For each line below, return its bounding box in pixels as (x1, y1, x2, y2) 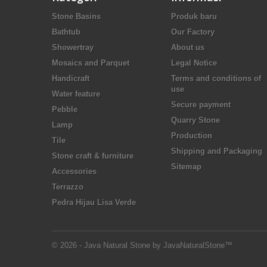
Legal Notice (171, 58, 217, 67)
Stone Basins (52, 11, 101, 21)
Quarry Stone (171, 115, 220, 125)
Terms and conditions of (171, 73, 261, 83)
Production (171, 131, 212, 140)
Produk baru (171, 11, 217, 21)
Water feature (52, 89, 100, 98)
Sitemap (171, 162, 201, 171)
